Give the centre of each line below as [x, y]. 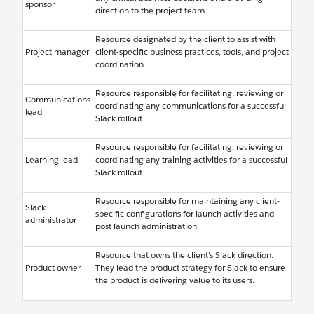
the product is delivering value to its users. [175, 280]
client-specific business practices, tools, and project [192, 52]
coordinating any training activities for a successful [191, 159]
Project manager [57, 52]
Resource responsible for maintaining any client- [187, 201]
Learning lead [52, 159]
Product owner [53, 267]
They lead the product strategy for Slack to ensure [190, 267]
